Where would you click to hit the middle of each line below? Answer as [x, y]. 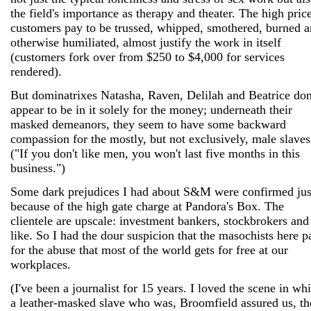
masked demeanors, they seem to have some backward [148, 124]
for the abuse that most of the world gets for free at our [149, 250]
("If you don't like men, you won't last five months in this [155, 153]
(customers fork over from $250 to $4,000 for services [148, 57]
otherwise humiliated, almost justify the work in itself [146, 42]
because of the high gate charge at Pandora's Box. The [147, 206]
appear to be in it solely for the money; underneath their [151, 110]
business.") [38, 168]
